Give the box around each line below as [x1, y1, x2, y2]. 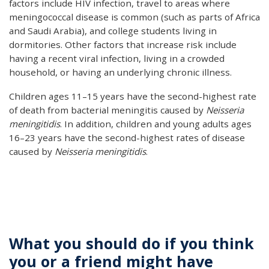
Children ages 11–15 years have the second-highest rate [9, 89, 256, 102]
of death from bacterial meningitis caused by [9, 103, 206, 116]
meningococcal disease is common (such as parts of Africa [9, 10, 260, 23]
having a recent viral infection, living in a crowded [9, 52, 225, 64]
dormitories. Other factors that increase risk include [9, 38, 237, 50]
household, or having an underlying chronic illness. [9, 65, 232, 78]
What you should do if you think [9, 232, 254, 253]
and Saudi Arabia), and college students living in [9, 24, 217, 37]
